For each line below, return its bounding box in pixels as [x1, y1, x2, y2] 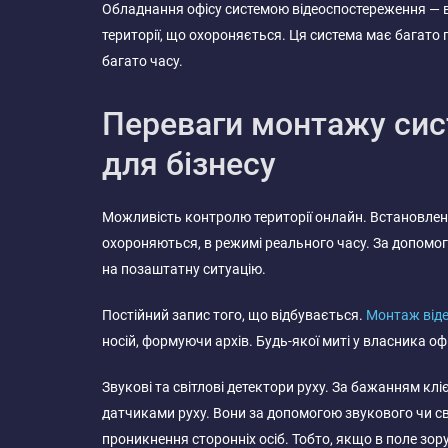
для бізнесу [102, 145, 276, 183]
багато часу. [102, 53, 183, 69]
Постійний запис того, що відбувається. [102, 307, 366, 323]
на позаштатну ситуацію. [102, 261, 266, 277]
